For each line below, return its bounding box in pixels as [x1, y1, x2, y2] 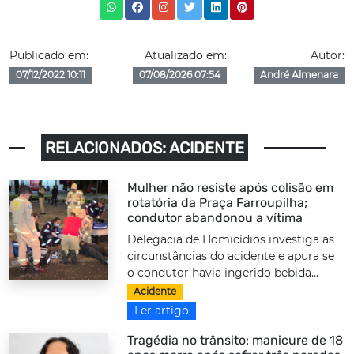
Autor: [310, 48, 345, 63]
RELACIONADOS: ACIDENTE [45, 138, 244, 158]
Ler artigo [134, 303, 190, 318]
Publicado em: [9, 48, 88, 63]
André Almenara [260, 69, 339, 81]
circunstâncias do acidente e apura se [127, 249, 335, 264]
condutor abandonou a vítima [127, 210, 303, 226]
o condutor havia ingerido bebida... [127, 265, 319, 281]
